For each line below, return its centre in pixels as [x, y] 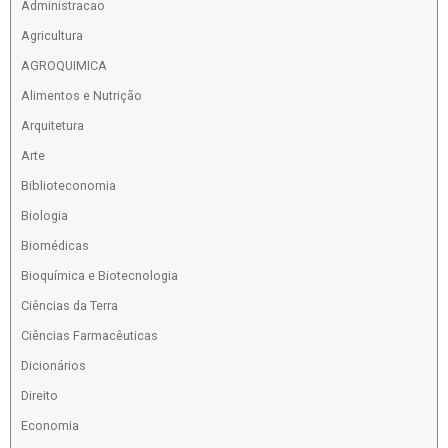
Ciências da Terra [69, 306]
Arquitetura [52, 126]
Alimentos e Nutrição [81, 96]
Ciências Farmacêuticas [89, 336]
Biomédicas [54, 246]
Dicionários [53, 366]
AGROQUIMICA [63, 66]
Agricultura [51, 36]
